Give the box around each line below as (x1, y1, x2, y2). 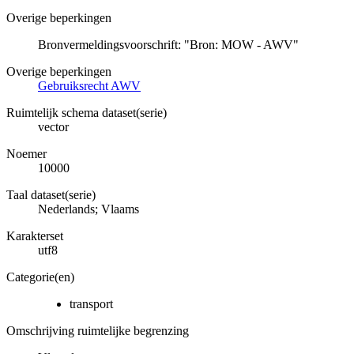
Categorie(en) (6, 269, 74, 284)
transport (70, 296, 113, 311)
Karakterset (6, 228, 63, 243)
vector (38, 119, 69, 134)
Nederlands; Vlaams (38, 201, 139, 216)
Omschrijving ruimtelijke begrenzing (6, 323, 189, 337)
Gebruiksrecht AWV (38, 78, 141, 92)
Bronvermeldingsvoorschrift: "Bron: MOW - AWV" (38, 37, 299, 51)
